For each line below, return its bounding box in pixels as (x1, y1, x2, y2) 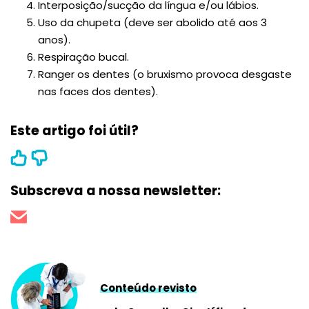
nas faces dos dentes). (38, 83, 158, 99)
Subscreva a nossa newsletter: (10, 181, 221, 200)
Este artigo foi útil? (10, 121, 139, 140)
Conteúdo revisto (100, 280, 197, 295)
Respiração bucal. (38, 49, 129, 64)
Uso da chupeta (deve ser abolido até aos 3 (38, 14, 267, 30)
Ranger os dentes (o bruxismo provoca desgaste (38, 66, 292, 81)
